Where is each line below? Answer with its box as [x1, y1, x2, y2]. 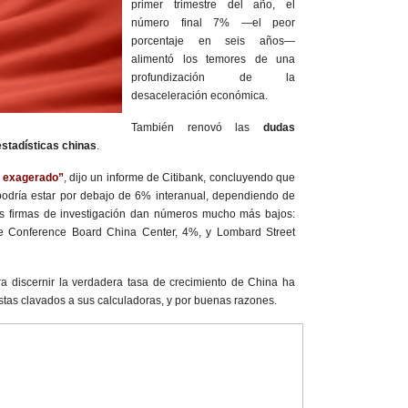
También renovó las [131, 121, 263, 135]
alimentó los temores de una [131, 53, 295, 66]
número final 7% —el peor [131, 16, 295, 30]
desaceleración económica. [131, 89, 268, 103]
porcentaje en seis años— [131, 35, 295, 48]
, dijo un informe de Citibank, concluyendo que [63, 171, 296, 185]
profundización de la [131, 71, 295, 85]
